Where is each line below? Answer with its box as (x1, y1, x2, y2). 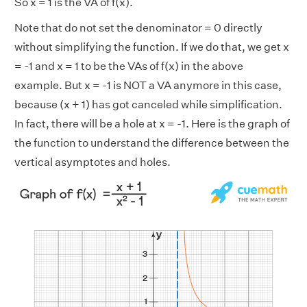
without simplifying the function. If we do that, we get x (14, 40, 289, 54)
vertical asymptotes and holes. (14, 156, 171, 169)
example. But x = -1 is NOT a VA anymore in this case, (14, 79, 282, 93)
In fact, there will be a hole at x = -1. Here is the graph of (14, 117, 290, 131)
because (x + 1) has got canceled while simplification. (14, 98, 282, 112)
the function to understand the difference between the (14, 136, 289, 150)
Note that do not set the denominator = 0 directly (14, 21, 262, 35)
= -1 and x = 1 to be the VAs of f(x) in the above (14, 60, 243, 73)
